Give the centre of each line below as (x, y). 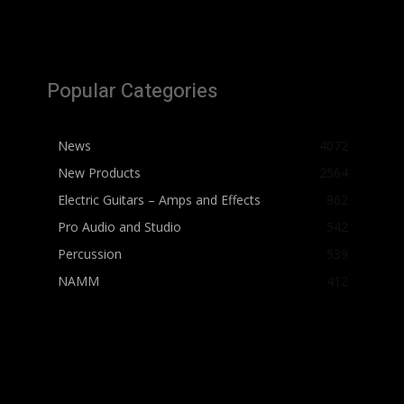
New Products (99, 173)
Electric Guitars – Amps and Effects (159, 200)
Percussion (90, 254)
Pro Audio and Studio (119, 227)
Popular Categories (132, 91)
